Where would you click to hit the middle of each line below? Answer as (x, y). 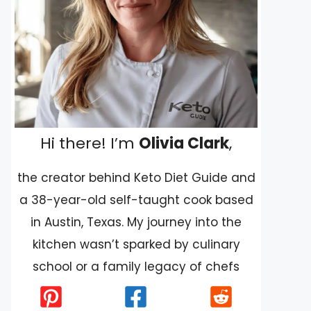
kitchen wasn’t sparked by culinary (136, 245)
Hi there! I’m (90, 144)
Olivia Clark (184, 144)
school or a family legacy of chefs (136, 267)
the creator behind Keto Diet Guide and (136, 178)
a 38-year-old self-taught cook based (136, 200)
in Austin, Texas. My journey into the (136, 222)
